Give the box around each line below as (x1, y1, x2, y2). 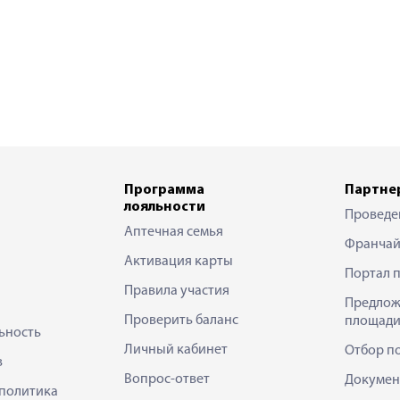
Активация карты (124, 254, 233, 269)
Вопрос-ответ (124, 372, 210, 387)
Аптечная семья (124, 225, 223, 239)
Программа (124, 183, 204, 197)
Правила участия (124, 284, 229, 298)
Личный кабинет (124, 343, 228, 357)
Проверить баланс (124, 313, 238, 328)
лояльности (124, 200, 205, 214)
